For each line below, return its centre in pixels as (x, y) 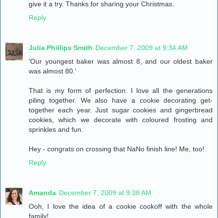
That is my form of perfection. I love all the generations (121, 91)
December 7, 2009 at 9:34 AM (142, 48)
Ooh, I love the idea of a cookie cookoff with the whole (121, 207)
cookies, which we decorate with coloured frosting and (121, 120)
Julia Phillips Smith (61, 48)
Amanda (42, 193)
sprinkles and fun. (56, 130)
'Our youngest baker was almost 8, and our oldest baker (121, 62)
